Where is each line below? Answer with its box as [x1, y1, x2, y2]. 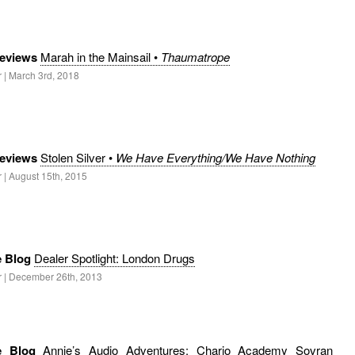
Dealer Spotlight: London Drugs [34, 250, 195, 267]
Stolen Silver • [40, 149, 116, 166]
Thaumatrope [161, 48, 230, 66]
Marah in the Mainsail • [40, 48, 161, 66]
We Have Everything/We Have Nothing [116, 149, 315, 166]
